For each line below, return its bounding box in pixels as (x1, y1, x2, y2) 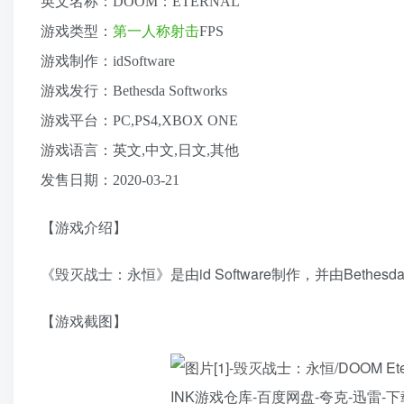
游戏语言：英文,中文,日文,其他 (41, 142, 239, 159)
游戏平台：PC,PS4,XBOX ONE (41, 113, 238, 129)
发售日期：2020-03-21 (41, 172, 179, 188)
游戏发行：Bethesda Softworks (41, 83, 227, 99)
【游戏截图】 (41, 310, 127, 332)
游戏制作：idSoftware (41, 53, 175, 69)
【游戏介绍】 (41, 216, 127, 238)
